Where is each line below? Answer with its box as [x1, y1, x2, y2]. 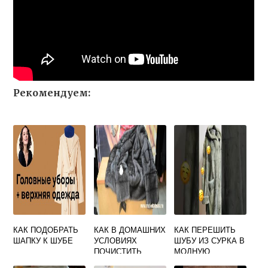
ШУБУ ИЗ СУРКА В [174, 234, 245, 246]
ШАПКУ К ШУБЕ [13, 234, 74, 246]
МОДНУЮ [174, 245, 211, 257]
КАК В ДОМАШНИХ [93, 224, 166, 235]
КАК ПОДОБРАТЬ [13, 224, 79, 235]
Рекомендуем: [13, 87, 91, 99]
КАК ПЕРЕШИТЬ [174, 224, 236, 235]
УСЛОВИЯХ [93, 234, 137, 246]
